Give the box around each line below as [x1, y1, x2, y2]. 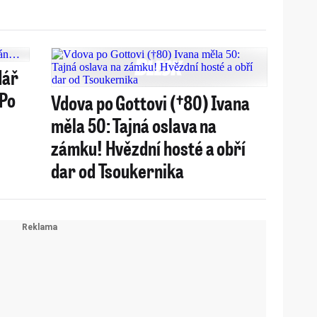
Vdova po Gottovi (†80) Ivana [51, 89, 250, 115]
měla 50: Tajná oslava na [51, 112, 217, 138]
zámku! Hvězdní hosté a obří [51, 134, 246, 161]
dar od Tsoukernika [51, 157, 184, 183]
